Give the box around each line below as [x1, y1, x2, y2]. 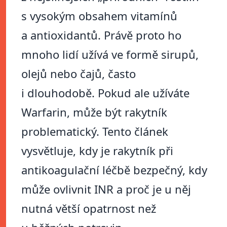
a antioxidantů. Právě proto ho [21, 27, 181, 43]
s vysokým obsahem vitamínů [21, 8, 177, 24]
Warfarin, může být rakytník [21, 104, 167, 120]
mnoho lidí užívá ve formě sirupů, [21, 47, 199, 62]
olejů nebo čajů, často [21, 66, 136, 82]
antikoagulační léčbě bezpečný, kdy [21, 162, 207, 178]
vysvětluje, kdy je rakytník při [21, 143, 173, 159]
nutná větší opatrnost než [21, 201, 156, 216]
